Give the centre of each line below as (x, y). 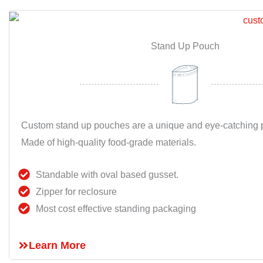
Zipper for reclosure (76, 191)
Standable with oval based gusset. (107, 174)
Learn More (57, 245)
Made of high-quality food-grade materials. (109, 142)
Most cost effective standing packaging (116, 208)
